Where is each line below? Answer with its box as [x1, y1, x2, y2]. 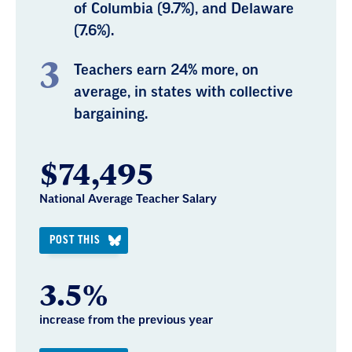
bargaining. [74, 106, 148, 121]
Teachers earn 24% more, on [74, 62, 258, 77]
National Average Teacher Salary [39, 192, 217, 205]
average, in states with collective [74, 84, 293, 99]
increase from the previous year [39, 313, 213, 326]
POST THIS [49, 234, 101, 246]
